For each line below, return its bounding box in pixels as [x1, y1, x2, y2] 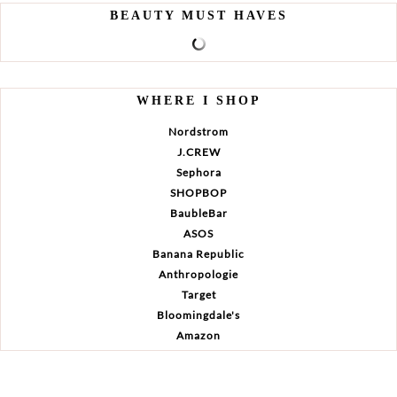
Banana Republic [152, 246, 245, 261]
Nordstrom [168, 124, 229, 138]
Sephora [175, 165, 222, 179]
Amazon [176, 328, 221, 342]
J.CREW [176, 144, 221, 159]
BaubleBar [169, 206, 228, 220]
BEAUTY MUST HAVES [109, 9, 288, 23]
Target [181, 287, 216, 301]
